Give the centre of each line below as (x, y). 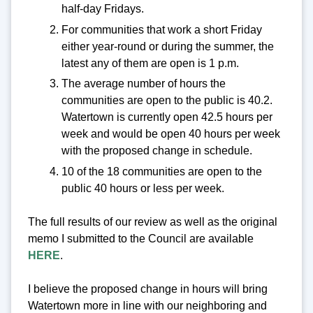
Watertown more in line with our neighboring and (147, 305)
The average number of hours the (144, 84)
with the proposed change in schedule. (157, 151)
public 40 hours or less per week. (143, 188)
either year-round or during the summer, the (168, 46)
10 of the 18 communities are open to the (162, 171)
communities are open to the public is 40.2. (167, 101)
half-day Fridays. (103, 9)
